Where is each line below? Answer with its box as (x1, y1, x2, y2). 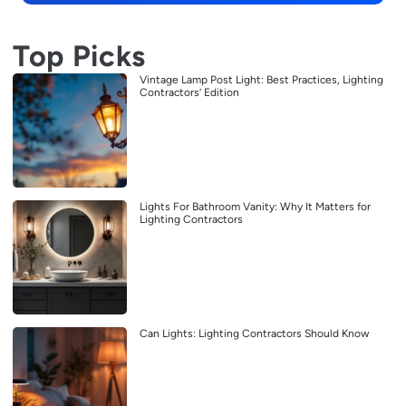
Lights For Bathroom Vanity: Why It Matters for (140, 199, 371, 213)
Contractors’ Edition (140, 85, 239, 99)
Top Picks (13, 37, 146, 73)
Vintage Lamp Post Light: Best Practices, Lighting (140, 72, 383, 86)
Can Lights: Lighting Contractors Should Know (140, 326, 369, 340)
